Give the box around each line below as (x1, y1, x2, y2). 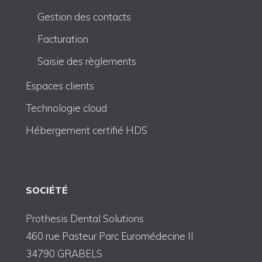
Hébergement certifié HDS (26, 123, 148, 136)
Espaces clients (26, 79, 95, 92)
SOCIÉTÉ (26, 184, 68, 196)
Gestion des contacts (37, 10, 132, 23)
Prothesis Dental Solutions (26, 212, 144, 225)
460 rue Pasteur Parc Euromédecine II (26, 229, 194, 242)
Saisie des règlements (37, 54, 137, 67)
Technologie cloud (26, 101, 108, 114)
